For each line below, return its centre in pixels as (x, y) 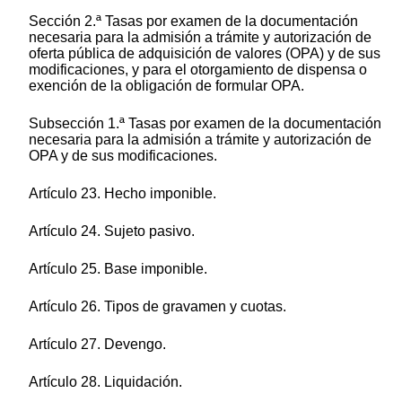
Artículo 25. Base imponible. (118, 269)
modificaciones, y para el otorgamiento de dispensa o (198, 70)
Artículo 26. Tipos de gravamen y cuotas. (157, 307)
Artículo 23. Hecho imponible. (122, 194)
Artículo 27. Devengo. (97, 345)
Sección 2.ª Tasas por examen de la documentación (193, 22)
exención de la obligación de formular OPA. (166, 86)
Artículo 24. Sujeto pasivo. (112, 232)
